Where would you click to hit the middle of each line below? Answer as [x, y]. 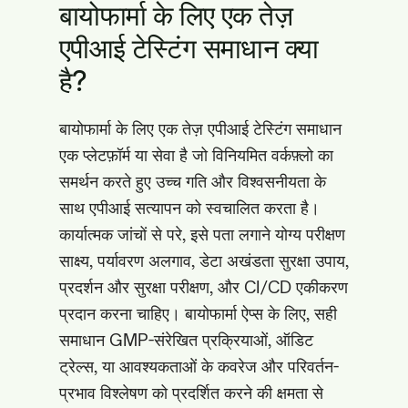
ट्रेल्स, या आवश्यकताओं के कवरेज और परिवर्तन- [199, 366]
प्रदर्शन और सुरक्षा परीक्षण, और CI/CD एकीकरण [204, 287]
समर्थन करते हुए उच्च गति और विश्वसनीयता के [193, 181]
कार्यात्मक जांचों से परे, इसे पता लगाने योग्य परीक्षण [202, 234]
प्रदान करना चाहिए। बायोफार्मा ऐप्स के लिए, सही [198, 313]
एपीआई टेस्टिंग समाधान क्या [189, 48]
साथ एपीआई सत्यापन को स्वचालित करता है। [189, 208]
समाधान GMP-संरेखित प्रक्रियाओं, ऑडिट [186, 340]
